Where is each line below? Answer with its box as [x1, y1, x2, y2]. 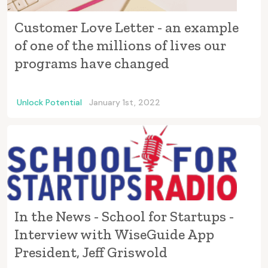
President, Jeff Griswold [14, 243, 167, 261]
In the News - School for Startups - [14, 208, 234, 226]
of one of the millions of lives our [14, 36, 226, 54]
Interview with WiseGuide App [14, 226, 214, 243]
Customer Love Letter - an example [14, 18, 239, 36]
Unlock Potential [17, 96, 82, 108]
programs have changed [14, 54, 169, 72]
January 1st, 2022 [89, 96, 160, 108]
